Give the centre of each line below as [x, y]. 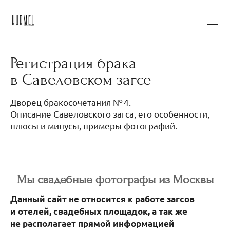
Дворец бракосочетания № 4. [71, 102]
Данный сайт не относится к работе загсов [102, 199]
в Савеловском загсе [81, 80]
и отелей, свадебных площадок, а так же [99, 211]
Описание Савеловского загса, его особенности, [110, 114]
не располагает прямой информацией [92, 223]
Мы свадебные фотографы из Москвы [115, 179]
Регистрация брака [73, 63]
